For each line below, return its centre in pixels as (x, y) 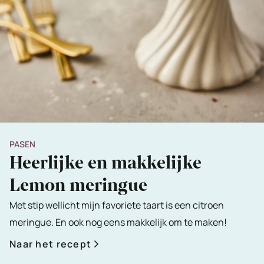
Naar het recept (51, 244)
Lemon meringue (78, 186)
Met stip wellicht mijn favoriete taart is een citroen (117, 205)
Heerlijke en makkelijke (105, 163)
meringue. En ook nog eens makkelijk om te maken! (118, 222)
